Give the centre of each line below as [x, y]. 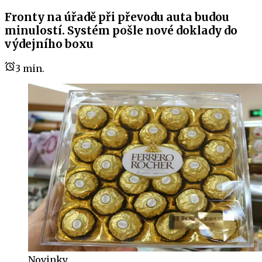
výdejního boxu [49, 44]
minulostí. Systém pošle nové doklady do [121, 30]
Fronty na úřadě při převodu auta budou [117, 17]
